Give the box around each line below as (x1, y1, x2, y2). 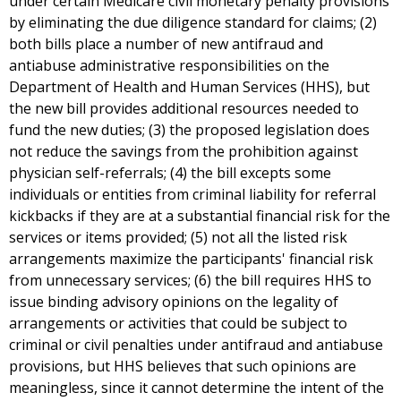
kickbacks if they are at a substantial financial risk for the (9, 206, 390, 226)
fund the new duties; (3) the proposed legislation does (9, 120, 370, 141)
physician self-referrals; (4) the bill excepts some (9, 163, 331, 183)
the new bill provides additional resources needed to (9, 98, 359, 119)
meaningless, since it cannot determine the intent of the (9, 378, 384, 398)
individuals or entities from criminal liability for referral (9, 184, 376, 205)
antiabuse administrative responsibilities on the (9, 55, 329, 76)
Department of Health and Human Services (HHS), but (9, 77, 370, 98)
